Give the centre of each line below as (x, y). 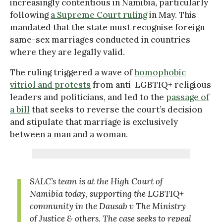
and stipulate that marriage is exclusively (94, 122)
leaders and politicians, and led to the (88, 97)
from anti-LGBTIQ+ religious (151, 84)
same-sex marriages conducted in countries (100, 39)
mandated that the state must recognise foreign (107, 27)
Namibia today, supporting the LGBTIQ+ (107, 194)
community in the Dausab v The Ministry (108, 206)
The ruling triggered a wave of (72, 72)
